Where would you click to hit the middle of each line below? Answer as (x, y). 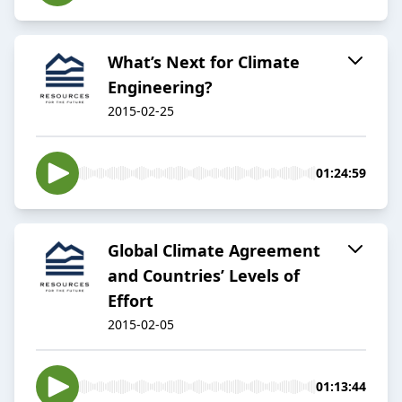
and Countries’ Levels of (204, 276)
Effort (131, 301)
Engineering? (160, 87)
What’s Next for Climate (204, 62)
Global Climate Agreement (214, 251)
